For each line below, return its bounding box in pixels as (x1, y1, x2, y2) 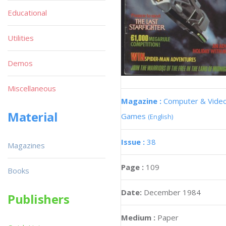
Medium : (121, 212, 155, 222)
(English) (148, 111, 173, 121)
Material (8, 108, 58, 125)
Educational (8, 8, 47, 18)
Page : (121, 161, 146, 172)
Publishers (8, 191, 70, 207)
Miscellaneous (8, 83, 56, 93)
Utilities (8, 33, 34, 43)
